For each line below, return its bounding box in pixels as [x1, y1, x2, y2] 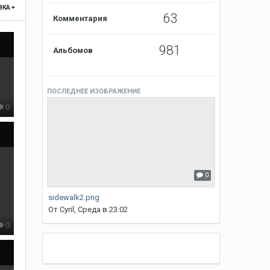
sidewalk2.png [48, 193, 100, 202]
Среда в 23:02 [78, 205, 128, 214]
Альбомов [53, 46, 93, 55]
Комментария [53, 14, 108, 23]
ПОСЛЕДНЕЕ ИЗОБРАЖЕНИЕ [47, 87, 141, 95]
